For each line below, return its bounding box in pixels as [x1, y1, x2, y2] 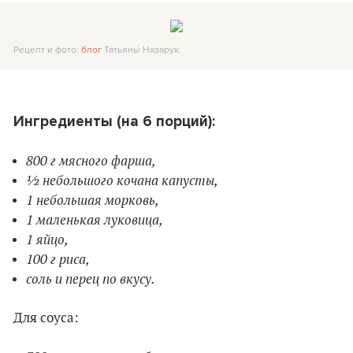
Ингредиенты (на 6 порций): [13, 113, 215, 131]
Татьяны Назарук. [102, 43, 181, 57]
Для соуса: [13, 310, 79, 327]
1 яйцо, [26, 231, 69, 249]
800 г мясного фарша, [26, 152, 156, 170]
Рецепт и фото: [13, 43, 81, 57]
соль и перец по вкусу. [26, 270, 155, 288]
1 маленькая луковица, [26, 211, 163, 229]
